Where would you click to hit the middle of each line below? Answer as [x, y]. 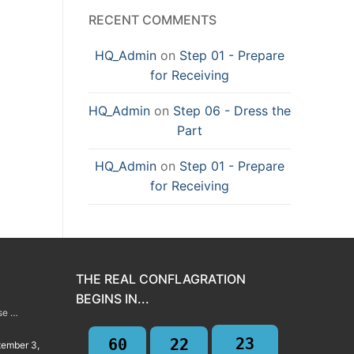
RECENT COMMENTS [153, 19]
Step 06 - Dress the [232, 110]
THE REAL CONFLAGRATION [161, 279]
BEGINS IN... [113, 298]
